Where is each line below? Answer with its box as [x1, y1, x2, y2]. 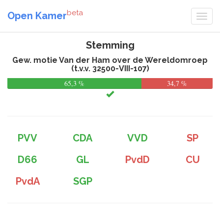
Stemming [85, 39, 135, 51]
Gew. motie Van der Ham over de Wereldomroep [12, 55, 208, 65]
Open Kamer [7, 9, 67, 22]
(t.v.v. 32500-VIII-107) [71, 64, 149, 73]
